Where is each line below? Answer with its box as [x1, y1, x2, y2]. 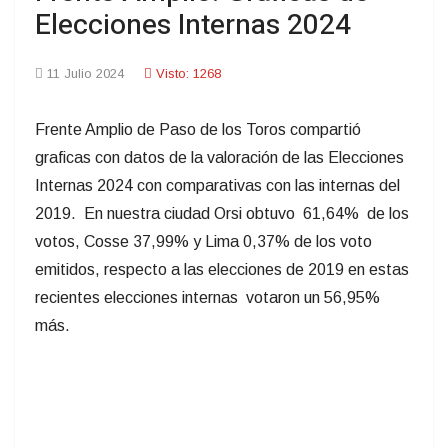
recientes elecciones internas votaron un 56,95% [35, 288, 380, 306]
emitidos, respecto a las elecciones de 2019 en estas [35, 260, 409, 278]
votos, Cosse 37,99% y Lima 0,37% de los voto [35, 232, 372, 250]
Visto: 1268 [156, 65, 221, 81]
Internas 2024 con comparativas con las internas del [35, 176, 400, 194]
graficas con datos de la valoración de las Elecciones [35, 148, 404, 166]
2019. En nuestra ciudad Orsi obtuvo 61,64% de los [35, 204, 409, 222]
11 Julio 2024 [47, 65, 124, 81]
